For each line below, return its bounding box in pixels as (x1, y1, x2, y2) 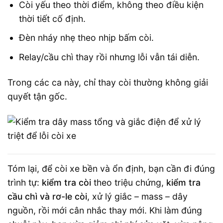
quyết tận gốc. (7, 91, 67, 102)
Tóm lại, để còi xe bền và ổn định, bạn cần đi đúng (7, 163, 215, 174)
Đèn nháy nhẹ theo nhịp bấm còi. (18, 32, 154, 43)
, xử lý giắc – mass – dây (87, 191, 188, 202)
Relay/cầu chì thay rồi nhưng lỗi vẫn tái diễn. (18, 51, 200, 62)
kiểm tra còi (42, 177, 91, 188)
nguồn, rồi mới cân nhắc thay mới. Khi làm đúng (7, 205, 202, 216)
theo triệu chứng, (91, 177, 166, 188)
